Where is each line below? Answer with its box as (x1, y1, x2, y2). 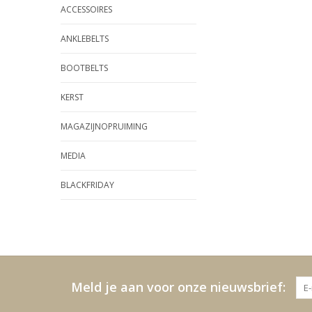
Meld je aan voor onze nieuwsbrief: (71, 279, 286, 295)
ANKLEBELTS (61, 33, 109, 45)
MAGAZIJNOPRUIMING (61, 120, 148, 132)
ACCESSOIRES (61, 3, 112, 15)
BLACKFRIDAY (61, 179, 114, 191)
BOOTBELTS (61, 62, 108, 74)
